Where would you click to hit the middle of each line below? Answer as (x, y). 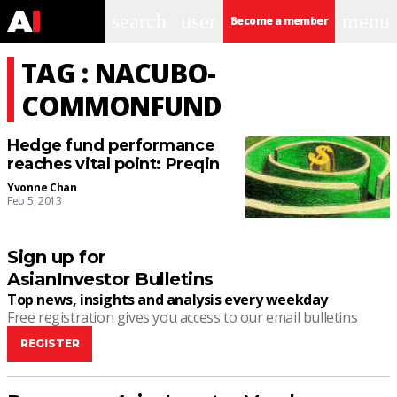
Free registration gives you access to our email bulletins (183, 318)
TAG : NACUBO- (119, 73)
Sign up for (56, 257)
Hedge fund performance (111, 145)
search (139, 21)
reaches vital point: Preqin (113, 164)
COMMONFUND (122, 106)
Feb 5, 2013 (35, 201)
